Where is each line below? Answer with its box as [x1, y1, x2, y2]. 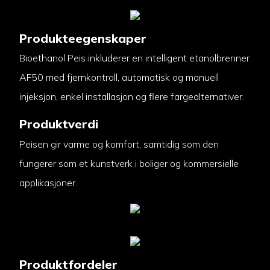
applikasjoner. [19, 176, 77, 189]
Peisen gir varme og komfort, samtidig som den [19, 137, 219, 150]
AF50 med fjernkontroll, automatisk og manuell [19, 71, 219, 84]
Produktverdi [19, 116, 98, 132]
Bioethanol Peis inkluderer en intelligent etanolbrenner [19, 52, 250, 64]
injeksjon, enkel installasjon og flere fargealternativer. [19, 90, 244, 103]
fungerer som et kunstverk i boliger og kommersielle [19, 157, 239, 169]
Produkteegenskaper [19, 31, 146, 46]
